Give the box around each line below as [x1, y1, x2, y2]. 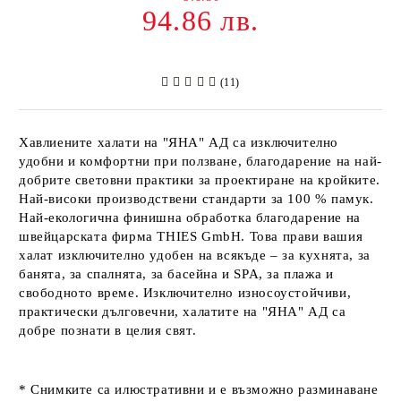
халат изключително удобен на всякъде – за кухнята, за [19, 248, 371, 262]
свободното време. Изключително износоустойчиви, [19, 286, 352, 300]
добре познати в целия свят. [19, 323, 197, 337]
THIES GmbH [157, 229, 242, 243]
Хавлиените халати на [19, 135, 163, 149]
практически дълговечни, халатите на [19, 304, 262, 319]
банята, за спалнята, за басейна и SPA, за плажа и [19, 267, 334, 281]
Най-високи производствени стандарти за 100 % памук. [19, 192, 374, 206]
